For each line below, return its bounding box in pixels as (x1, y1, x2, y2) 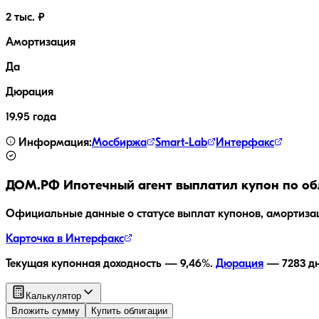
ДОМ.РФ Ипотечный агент (6, 179, 172, 193)
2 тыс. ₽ (6, 12, 45, 24)
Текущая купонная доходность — (6, 258, 180, 270)
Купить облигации (91, 305, 167, 316)
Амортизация (6, 37, 75, 49)
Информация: (16, 137, 92, 150)
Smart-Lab (155, 137, 207, 150)
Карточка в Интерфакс (6, 233, 124, 245)
